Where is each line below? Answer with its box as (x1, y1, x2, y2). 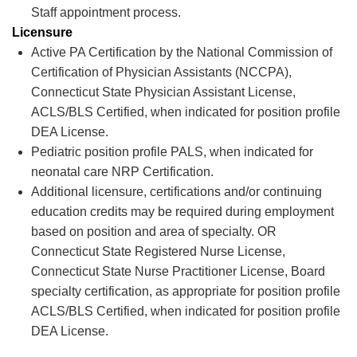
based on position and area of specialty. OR (31, 225, 277, 238)
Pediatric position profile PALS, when (31, 145, 241, 159)
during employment (226, 205, 334, 218)
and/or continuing (224, 185, 322, 198)
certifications (150, 185, 221, 198)
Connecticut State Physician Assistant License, (31, 85, 296, 99)
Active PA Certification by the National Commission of (31, 45, 332, 59)
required (175, 205, 222, 218)
